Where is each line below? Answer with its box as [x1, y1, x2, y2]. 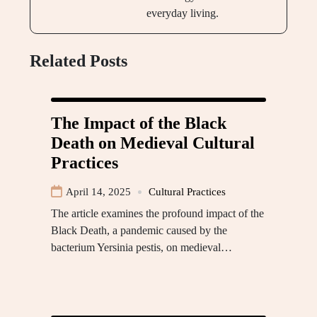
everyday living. [146, 7, 219, 20]
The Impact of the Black [51, 114, 226, 133]
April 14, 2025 [66, 186, 131, 198]
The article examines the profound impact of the [51, 207, 264, 220]
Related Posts [30, 52, 127, 71]
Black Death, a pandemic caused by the [51, 224, 227, 237]
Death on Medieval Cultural [51, 134, 255, 153]
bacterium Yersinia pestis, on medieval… [51, 241, 232, 254]
